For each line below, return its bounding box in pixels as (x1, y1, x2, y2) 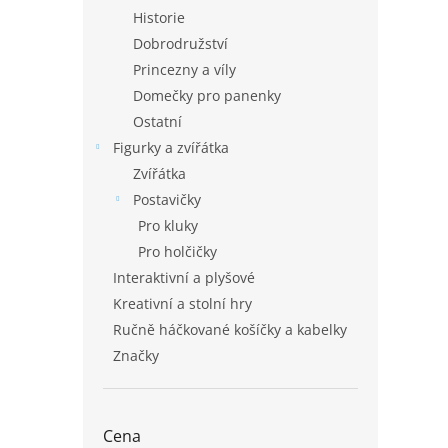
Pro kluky (138, 216, 198, 235)
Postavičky (133, 190, 201, 209)
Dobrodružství (133, 34, 228, 53)
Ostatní (133, 112, 182, 131)
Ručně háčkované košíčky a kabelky (113, 320, 347, 339)
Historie (133, 8, 185, 27)
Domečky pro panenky (133, 86, 281, 105)
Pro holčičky (138, 242, 217, 261)
